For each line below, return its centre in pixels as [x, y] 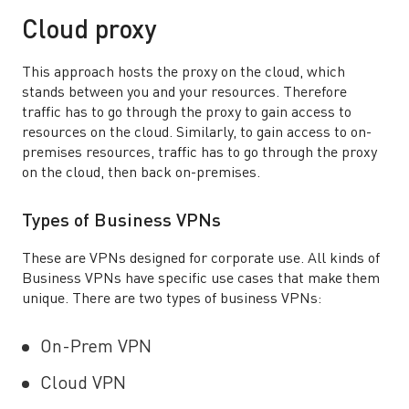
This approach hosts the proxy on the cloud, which [184, 73]
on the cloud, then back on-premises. [141, 173]
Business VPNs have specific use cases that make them [201, 279]
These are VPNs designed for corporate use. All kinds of [201, 259]
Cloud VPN [83, 384]
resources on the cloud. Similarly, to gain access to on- [197, 133]
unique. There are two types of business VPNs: [172, 299]
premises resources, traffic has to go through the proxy [199, 153]
